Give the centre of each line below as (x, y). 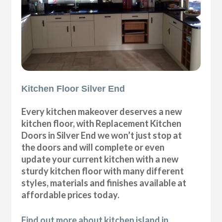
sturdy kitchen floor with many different (103, 171)
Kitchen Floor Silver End (73, 88)
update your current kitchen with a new (100, 159)
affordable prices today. (71, 194)
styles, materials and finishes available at (104, 183)
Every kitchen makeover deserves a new (102, 111)
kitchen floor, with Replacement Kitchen (102, 123)
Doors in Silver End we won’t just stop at (102, 135)
